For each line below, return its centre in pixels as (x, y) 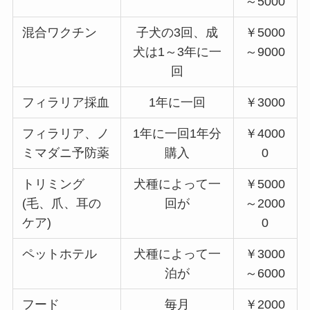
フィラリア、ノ (66, 133)
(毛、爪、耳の (62, 203)
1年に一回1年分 (177, 133)
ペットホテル (60, 254)
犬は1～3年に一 (177, 52)
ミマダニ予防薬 (66, 153)
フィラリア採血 (66, 102)
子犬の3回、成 (177, 32)
